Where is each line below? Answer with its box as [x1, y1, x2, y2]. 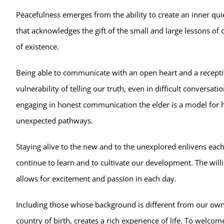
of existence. [15, 41, 59, 51]
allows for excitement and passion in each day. [15, 173, 176, 183]
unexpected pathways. [15, 115, 93, 125]
